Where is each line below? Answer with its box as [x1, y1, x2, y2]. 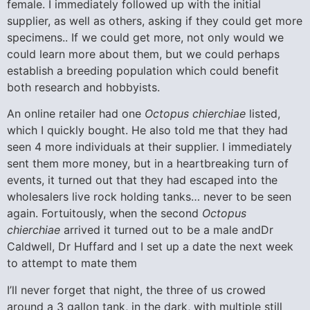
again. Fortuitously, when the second [7, 206, 202, 221]
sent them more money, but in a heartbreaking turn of [7, 156, 289, 171]
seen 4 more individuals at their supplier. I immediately [7, 140, 292, 154]
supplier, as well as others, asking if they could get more [7, 14, 302, 28]
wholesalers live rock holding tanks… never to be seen [7, 190, 291, 204]
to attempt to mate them [7, 256, 137, 271]
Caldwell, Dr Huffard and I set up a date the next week [7, 239, 293, 254]
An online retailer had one [7, 107, 145, 121]
